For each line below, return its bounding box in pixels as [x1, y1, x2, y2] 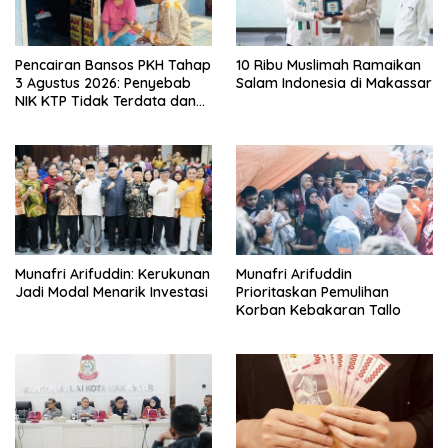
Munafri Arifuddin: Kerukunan [15, 265, 210, 284]
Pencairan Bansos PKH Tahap [15, 55, 211, 74]
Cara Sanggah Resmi [15, 109, 156, 128]
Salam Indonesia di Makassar [236, 73, 432, 92]
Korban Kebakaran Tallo [236, 301, 401, 320]
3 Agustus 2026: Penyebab [15, 73, 191, 92]
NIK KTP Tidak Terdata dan [15, 91, 196, 110]
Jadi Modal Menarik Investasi [15, 283, 208, 302]
